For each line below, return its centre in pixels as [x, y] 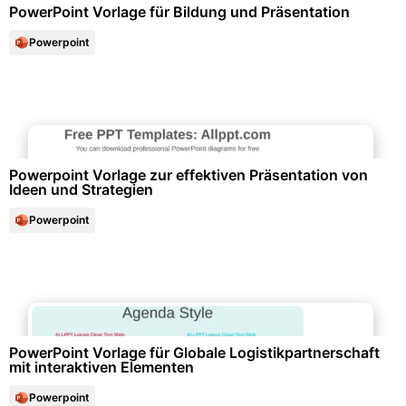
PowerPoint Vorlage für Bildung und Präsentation [179, 12]
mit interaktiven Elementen [101, 367]
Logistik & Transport [203, 298]
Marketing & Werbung [203, 121]
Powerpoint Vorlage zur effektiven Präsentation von [188, 175]
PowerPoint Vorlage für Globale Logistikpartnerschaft [194, 353]
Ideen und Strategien [81, 189]
